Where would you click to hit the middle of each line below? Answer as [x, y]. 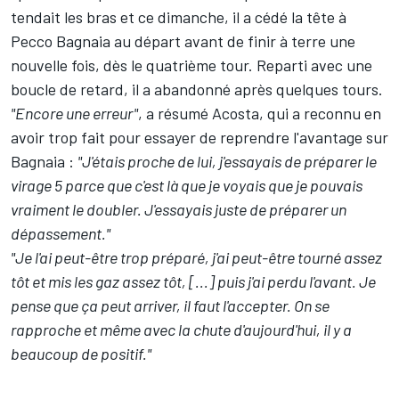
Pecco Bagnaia [61, 41]
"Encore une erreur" [74, 114]
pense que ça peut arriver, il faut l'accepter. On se [170, 306]
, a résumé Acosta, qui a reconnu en [260, 114]
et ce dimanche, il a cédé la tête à [232, 17]
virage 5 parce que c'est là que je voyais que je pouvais [187, 186]
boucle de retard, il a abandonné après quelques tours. [197, 90]
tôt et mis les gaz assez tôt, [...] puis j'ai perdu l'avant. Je [193, 282]
